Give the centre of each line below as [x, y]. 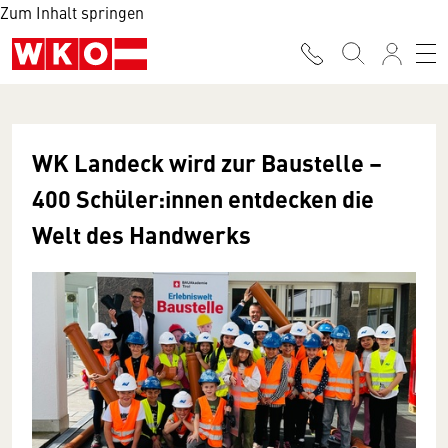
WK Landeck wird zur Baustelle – [207, 162]
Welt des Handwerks [141, 234]
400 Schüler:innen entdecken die [203, 198]
